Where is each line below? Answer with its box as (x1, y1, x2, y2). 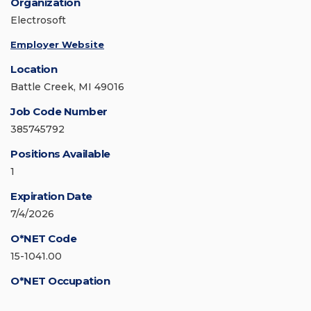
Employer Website (10, 39, 104, 51)
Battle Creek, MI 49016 (10, 81, 124, 94)
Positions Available (10, 147, 110, 161)
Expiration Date (10, 190, 92, 203)
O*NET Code (10, 232, 76, 246)
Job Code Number (10, 105, 108, 119)
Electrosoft (10, 14, 66, 27)
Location (10, 62, 57, 76)
